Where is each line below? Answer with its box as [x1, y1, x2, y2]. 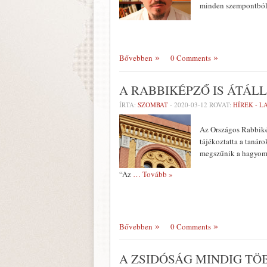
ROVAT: [207, 100, 233, 109]
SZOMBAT [138, 100, 168, 109]
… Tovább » [133, 169, 173, 179]
